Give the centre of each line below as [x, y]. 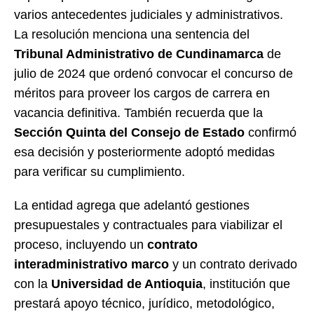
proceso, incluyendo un [81, 244]
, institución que [246, 284]
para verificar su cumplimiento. [100, 171]
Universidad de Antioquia [127, 284]
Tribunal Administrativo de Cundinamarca [139, 54]
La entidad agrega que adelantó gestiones [132, 205]
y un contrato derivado [233, 264]
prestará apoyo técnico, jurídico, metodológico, [144, 303]
